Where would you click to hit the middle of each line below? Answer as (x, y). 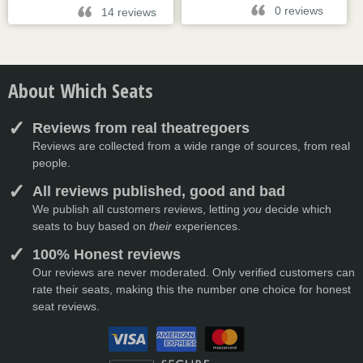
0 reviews (299, 11)
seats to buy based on (91, 226)
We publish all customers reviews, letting (138, 209)
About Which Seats (81, 90)
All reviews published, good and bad (159, 191)
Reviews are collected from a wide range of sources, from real (191, 146)
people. (51, 163)
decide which (297, 209)
